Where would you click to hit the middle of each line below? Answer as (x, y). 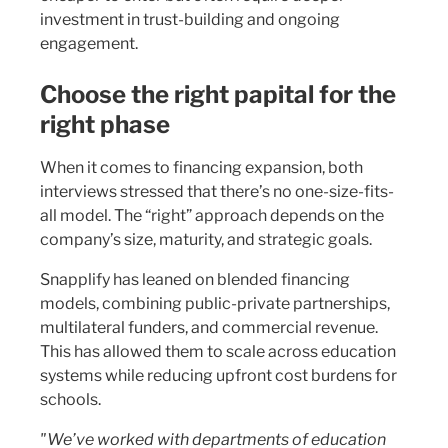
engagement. (89, 43)
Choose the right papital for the (218, 94)
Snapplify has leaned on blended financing (195, 279)
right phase (105, 124)
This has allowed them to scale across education (218, 351)
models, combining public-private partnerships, (215, 303)
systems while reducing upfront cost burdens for (218, 375)
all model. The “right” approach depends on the (212, 215)
